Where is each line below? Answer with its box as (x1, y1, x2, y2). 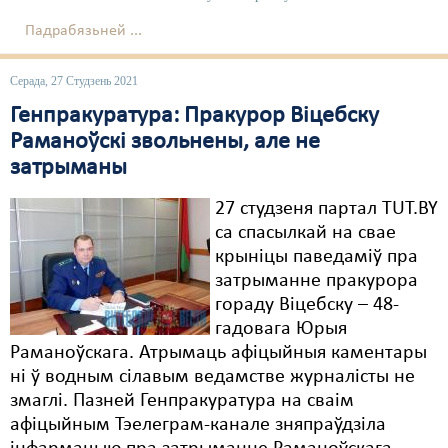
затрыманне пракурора (215, 271, 418, 291)
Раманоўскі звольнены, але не (10, 130, 320, 154)
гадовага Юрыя (215, 319, 347, 339)
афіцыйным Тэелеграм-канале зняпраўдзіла (10, 415, 386, 435)
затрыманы (10, 156, 127, 180)
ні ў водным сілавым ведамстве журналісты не (10, 367, 415, 387)
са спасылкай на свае (215, 223, 396, 243)
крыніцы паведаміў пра (215, 247, 418, 267)
